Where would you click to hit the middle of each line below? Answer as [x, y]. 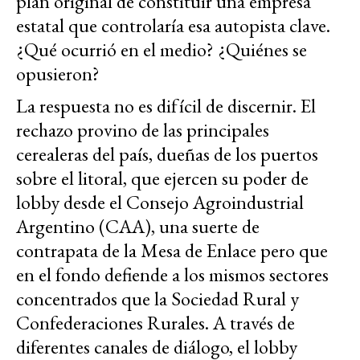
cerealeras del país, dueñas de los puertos [167, 154]
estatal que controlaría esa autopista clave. [173, 26]
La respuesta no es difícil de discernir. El [166, 106]
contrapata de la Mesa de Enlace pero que [172, 251]
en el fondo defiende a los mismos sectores [172, 275]
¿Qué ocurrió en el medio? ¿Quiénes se [162, 50]
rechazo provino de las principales [143, 130]
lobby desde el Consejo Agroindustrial [160, 202]
